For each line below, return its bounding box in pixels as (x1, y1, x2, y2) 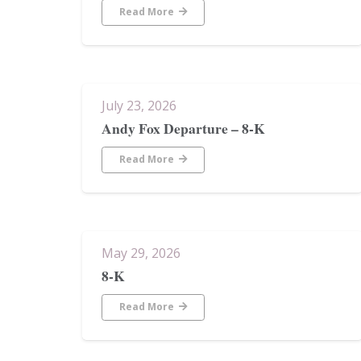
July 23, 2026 (102, 96, 176, 114)
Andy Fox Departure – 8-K (102, 118, 265, 139)
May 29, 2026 (102, 243, 180, 262)
